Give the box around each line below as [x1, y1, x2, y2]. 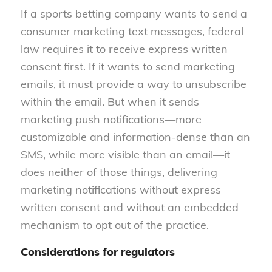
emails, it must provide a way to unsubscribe [20, 76, 246, 91]
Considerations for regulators [20, 245, 175, 259]
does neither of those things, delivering [20, 165, 217, 179]
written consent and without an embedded [20, 200, 239, 214]
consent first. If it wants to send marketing [20, 59, 235, 73]
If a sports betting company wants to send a [20, 6, 247, 21]
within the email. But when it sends [20, 94, 199, 109]
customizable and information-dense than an [20, 129, 250, 144]
